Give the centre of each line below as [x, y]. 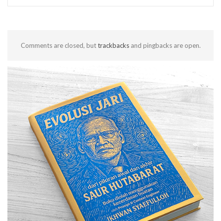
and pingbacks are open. [165, 46]
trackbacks [113, 46]
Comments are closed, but [59, 46]
